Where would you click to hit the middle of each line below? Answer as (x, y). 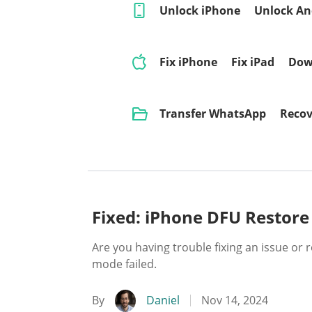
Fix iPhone (188, 62)
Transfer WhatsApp (213, 114)
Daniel (163, 300)
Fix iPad (253, 62)
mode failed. (124, 264)
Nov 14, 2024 (235, 300)
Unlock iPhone (200, 10)
